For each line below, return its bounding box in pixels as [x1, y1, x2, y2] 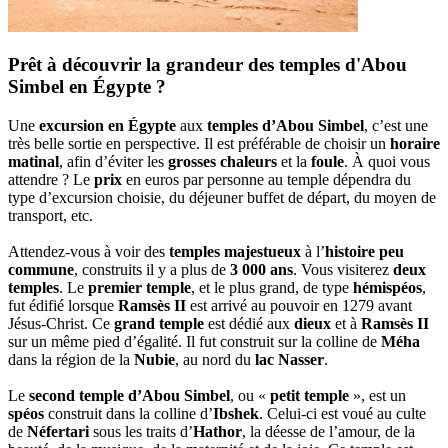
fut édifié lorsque [8, 297, 118, 315]
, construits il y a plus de [74, 261, 230, 279]
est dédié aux [204, 315, 294, 333]
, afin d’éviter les [59, 153, 168, 171]
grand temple [114, 315, 204, 333]
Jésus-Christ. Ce [8, 315, 114, 333]
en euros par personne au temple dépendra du [122, 171, 411, 189]
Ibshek [213, 405, 259, 423]
